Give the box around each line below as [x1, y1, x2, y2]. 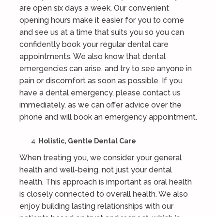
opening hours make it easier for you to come [19, 15, 184, 25]
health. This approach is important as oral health [19, 177, 192, 186]
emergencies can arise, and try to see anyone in [19, 64, 192, 73]
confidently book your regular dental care [19, 40, 169, 49]
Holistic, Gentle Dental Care [39, 137, 136, 145]
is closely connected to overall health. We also [19, 189, 188, 199]
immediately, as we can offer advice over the [19, 100, 182, 109]
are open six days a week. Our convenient [19, 3, 169, 13]
